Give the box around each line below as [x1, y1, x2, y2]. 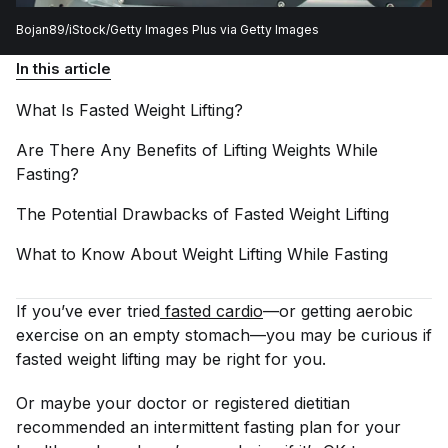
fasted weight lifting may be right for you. [16, 349, 326, 369]
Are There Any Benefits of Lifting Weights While [16, 140, 378, 160]
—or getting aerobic [263, 301, 418, 321]
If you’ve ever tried [16, 301, 160, 321]
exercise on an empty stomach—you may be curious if [16, 325, 432, 345]
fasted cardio [165, 301, 263, 321]
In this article [16, 59, 111, 78]
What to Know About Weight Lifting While [16, 244, 334, 264]
